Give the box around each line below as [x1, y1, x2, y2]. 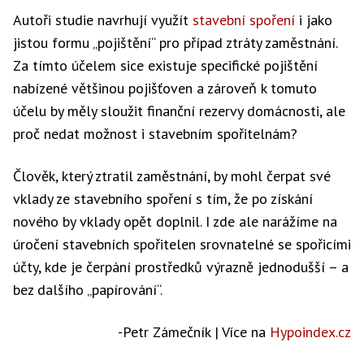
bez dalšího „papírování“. [13, 280, 162, 299]
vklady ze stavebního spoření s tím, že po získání [13, 189, 313, 208]
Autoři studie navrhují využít [13, 11, 193, 29]
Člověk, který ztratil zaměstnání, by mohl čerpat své [13, 167, 331, 185]
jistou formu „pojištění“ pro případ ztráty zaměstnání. [13, 33, 337, 52]
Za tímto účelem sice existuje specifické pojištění [13, 56, 318, 75]
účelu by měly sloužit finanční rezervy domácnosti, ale [13, 102, 345, 120]
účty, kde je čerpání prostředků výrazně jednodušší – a [13, 258, 349, 276]
